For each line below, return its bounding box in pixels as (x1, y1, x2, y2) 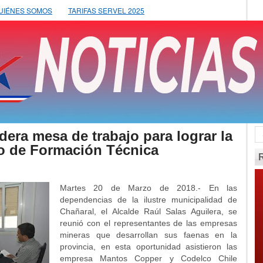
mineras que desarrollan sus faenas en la (60, 230, 237, 240)
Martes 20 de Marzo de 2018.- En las (60, 183, 237, 193)
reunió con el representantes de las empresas (60, 218, 237, 228)
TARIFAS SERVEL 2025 (68, 5, 144, 15)
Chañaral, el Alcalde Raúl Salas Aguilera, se (60, 207, 237, 216)
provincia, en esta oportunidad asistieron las (60, 242, 237, 251)
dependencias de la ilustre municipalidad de (60, 195, 237, 204)
